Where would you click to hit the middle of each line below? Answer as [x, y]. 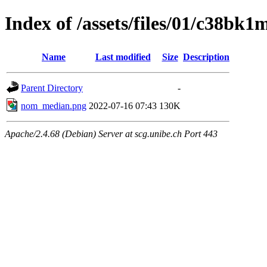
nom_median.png [54, 105]
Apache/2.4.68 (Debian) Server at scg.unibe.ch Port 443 [111, 133]
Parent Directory [52, 88]
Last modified [123, 57]
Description [206, 57]
